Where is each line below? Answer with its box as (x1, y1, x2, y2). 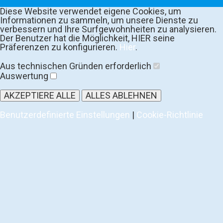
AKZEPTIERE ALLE (4, 90, 76, 101)
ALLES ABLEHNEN (86, 90, 157, 101)
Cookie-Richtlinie (136, 110, 203, 120)
